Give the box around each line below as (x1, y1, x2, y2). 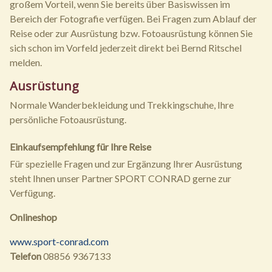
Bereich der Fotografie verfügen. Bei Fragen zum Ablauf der (10, 13, 257, 24)
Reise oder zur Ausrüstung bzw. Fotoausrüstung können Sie (10, 27, 253, 39)
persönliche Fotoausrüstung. (10, 114, 126, 125)
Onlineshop (10, 211, 57, 223)
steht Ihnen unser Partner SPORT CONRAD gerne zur (10, 172, 231, 184)
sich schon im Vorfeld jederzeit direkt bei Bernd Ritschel (10, 42, 242, 53)
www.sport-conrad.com (10, 236, 109, 247)
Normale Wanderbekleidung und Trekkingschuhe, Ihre (10, 99, 234, 110)
